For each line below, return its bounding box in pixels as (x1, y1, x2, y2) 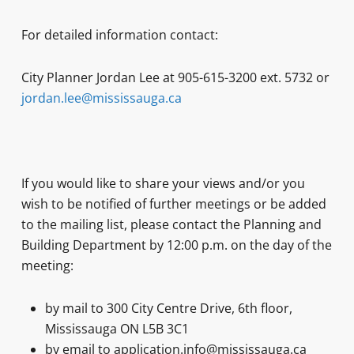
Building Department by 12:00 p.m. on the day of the (21, 236, 332, 254)
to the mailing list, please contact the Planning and (21, 216, 322, 233)
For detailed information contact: (21, 26, 218, 43)
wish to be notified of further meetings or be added (21, 195, 326, 213)
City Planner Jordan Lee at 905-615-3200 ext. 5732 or (21, 69, 330, 86)
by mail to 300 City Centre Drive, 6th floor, (44, 299, 292, 317)
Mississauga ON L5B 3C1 (44, 320, 189, 337)
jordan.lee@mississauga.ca (21, 89, 182, 107)
